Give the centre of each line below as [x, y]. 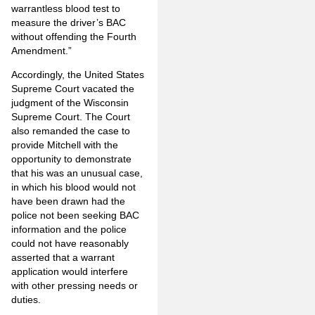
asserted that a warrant [63, 258]
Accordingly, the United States [78, 75]
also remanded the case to [71, 131]
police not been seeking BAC [75, 216]
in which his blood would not [73, 187]
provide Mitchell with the [65, 145]
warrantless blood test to [66, 8]
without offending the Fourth [74, 36]
